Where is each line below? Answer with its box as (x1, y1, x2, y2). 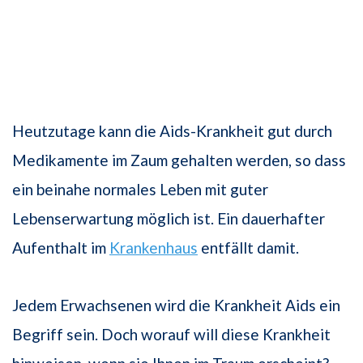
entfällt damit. (198, 238, 299, 258)
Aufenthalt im (12, 238, 109, 258)
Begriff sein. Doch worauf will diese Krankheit (12, 325, 331, 344)
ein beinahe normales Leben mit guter (12, 180, 268, 199)
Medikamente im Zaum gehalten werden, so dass (12, 151, 346, 170)
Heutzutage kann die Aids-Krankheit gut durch (12, 122, 332, 141)
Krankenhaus (109, 238, 198, 258)
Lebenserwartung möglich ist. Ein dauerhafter (12, 209, 325, 228)
